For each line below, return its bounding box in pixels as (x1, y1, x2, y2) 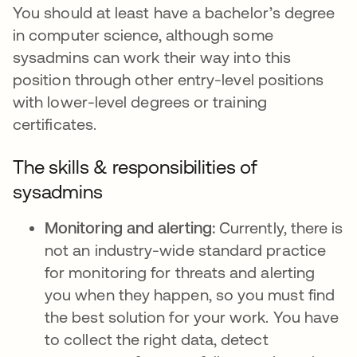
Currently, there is (214, 218, 343, 237)
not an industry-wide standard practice (45, 241, 327, 259)
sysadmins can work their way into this (13, 48, 292, 66)
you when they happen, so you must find (45, 285, 335, 304)
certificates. (13, 115, 101, 133)
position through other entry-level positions (13, 70, 324, 88)
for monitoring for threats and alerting (45, 263, 316, 281)
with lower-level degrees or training (13, 92, 267, 111)
